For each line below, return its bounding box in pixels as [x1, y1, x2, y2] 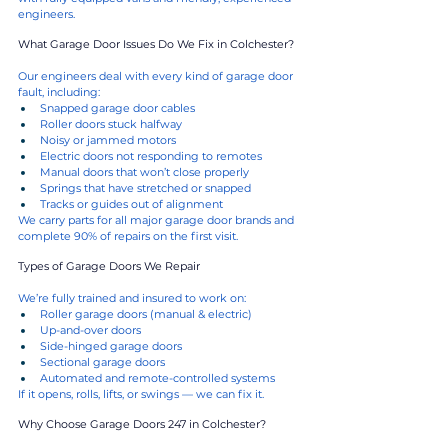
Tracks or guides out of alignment [40, 196, 223, 211]
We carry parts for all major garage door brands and [18, 212, 297, 227]
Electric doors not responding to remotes [40, 148, 262, 163]
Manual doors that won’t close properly [40, 164, 249, 179]
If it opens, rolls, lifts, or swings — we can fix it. [18, 386, 264, 401]
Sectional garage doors [40, 354, 165, 369]
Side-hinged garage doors [40, 338, 182, 353]
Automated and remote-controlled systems [40, 370, 275, 385]
